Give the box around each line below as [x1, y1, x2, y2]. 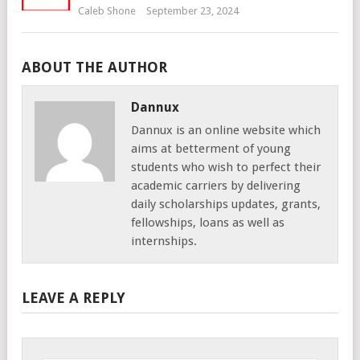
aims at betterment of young [131, 141, 291, 156]
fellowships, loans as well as [131, 215, 284, 230]
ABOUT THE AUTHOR [22, 58, 167, 76]
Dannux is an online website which [131, 122, 321, 137]
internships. [131, 233, 197, 248]
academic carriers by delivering [131, 178, 301, 193]
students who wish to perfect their [131, 159, 321, 174]
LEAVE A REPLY [22, 288, 125, 306]
